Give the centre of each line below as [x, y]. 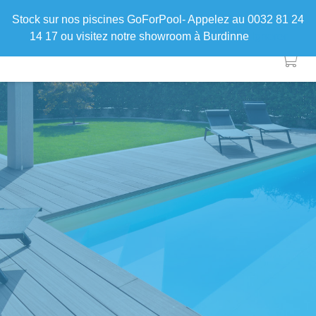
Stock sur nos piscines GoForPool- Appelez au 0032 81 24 [158, 19]
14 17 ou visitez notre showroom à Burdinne [140, 36]
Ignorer [269, 36]
